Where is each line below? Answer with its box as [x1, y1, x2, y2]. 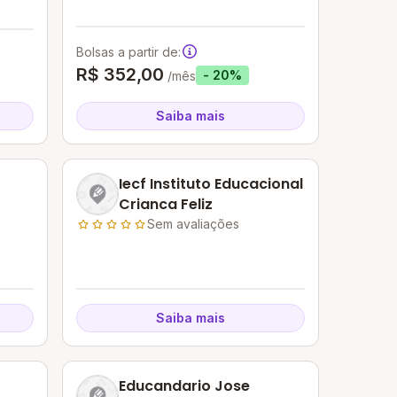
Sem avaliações [147, 216, 240, 231]
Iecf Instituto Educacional [119, 174, 304, 194]
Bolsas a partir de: [76, 43, 182, 59]
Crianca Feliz [119, 194, 214, 214]
